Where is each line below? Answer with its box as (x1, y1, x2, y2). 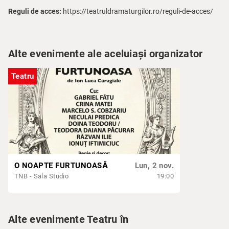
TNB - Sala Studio (14, 172, 69, 180)
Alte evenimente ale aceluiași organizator (8, 48, 203, 60)
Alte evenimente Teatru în (8, 213, 129, 225)
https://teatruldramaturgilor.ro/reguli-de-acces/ (61, 7, 213, 15)
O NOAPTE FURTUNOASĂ (14, 161, 108, 170)
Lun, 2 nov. (134, 161, 174, 170)
